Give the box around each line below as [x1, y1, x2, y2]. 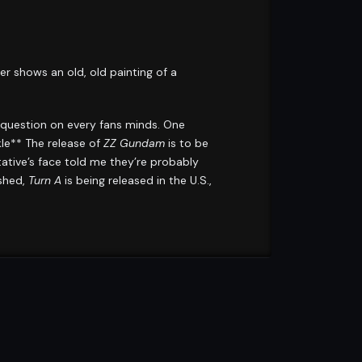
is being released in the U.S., [61, 172, 212, 187]
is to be [165, 135, 208, 150]
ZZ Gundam [103, 135, 165, 150]
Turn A [28, 172, 61, 187]
